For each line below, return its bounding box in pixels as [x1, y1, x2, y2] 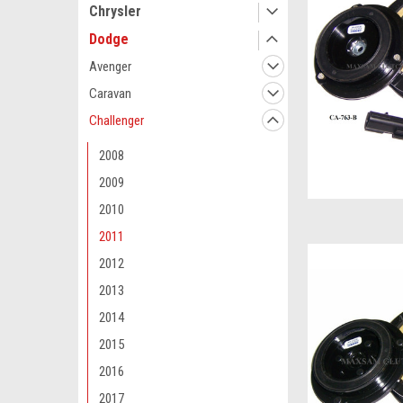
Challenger [89, 112, 144, 129]
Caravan [89, 85, 131, 102]
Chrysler [89, 3, 141, 20]
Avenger [89, 58, 131, 75]
